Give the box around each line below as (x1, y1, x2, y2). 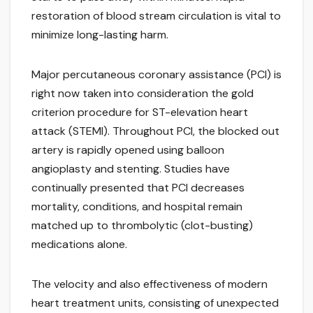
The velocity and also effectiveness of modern (31, 277, 268, 292)
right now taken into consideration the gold (31, 86, 254, 101)
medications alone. (31, 237, 127, 252)
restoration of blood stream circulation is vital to (31, 8, 281, 24)
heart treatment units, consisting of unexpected (31, 296, 279, 311)
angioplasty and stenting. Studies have (31, 161, 230, 177)
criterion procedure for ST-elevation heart (31, 105, 248, 120)
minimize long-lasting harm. (31, 27, 168, 43)
